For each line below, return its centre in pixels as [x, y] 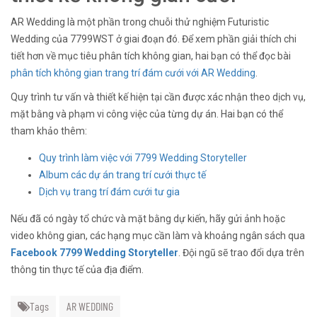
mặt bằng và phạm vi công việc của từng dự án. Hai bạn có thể [147, 114]
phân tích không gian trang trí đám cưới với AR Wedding [133, 73]
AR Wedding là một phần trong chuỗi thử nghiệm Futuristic [140, 22]
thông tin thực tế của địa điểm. [77, 270]
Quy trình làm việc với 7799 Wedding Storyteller [143, 158]
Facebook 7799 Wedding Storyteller [94, 253]
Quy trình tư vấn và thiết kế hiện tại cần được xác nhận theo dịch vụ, [158, 97]
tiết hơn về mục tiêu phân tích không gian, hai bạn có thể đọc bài [151, 56]
